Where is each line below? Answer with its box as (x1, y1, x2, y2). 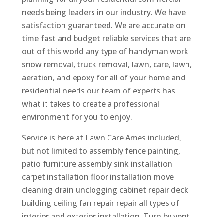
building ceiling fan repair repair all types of (21, 197, 179, 208)
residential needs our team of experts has (21, 85, 175, 96)
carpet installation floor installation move (21, 171, 174, 182)
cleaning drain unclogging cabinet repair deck (21, 184, 188, 195)
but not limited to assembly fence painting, (21, 145, 180, 156)
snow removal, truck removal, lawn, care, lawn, (21, 59, 192, 70)
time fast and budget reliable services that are (21, 32, 191, 44)
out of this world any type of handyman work (21, 46, 188, 57)
